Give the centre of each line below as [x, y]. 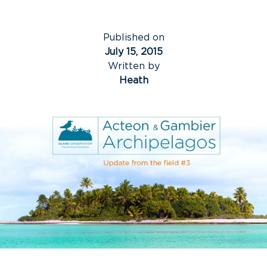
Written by [133, 66]
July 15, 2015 [133, 52]
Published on [133, 38]
